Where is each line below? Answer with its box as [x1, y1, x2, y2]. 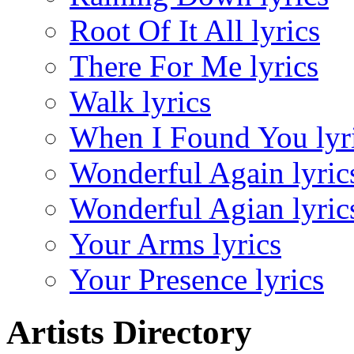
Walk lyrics [70, 85, 211, 119]
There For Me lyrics [70, 49, 318, 84]
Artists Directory [6, 314, 252, 352]
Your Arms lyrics [70, 227, 281, 262]
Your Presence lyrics [70, 262, 324, 297]
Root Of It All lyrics [70, 13, 320, 48]
